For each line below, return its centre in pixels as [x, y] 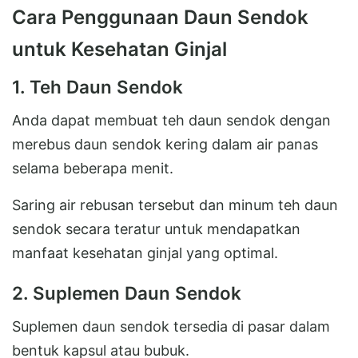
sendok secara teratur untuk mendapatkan [156, 229]
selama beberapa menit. [93, 168]
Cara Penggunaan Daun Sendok [160, 17]
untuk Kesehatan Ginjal [119, 49]
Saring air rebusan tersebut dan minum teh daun [175, 205]
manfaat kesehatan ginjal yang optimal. [145, 253]
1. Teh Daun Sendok [97, 86]
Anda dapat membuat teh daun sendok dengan [171, 120]
